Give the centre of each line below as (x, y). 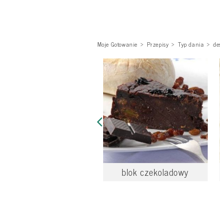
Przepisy (158, 44)
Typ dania (191, 44)
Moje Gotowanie (117, 44)
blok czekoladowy (155, 172)
